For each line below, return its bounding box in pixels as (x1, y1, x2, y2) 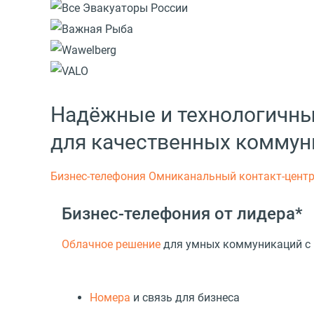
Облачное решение (62, 237, 161, 251)
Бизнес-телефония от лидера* (62, 203, 303, 224)
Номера (90, 290, 130, 304)
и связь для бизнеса (130, 290, 240, 304)
